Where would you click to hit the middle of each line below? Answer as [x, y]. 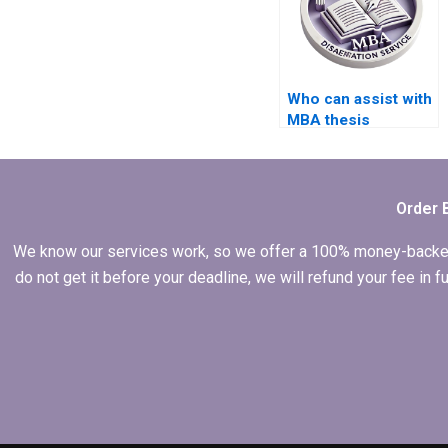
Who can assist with [359, 99]
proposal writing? [349, 141]
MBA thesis [328, 120]
